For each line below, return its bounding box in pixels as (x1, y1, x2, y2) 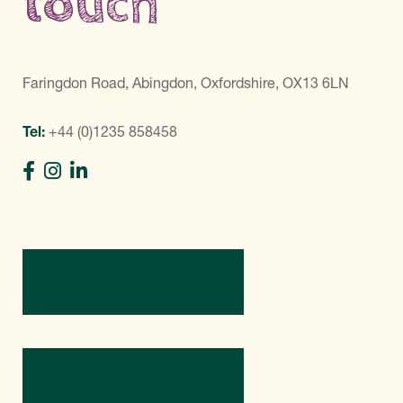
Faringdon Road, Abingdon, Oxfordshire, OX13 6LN (22, 74, 349, 92)
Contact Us (94, 373, 172, 391)
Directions (98, 274, 168, 292)
